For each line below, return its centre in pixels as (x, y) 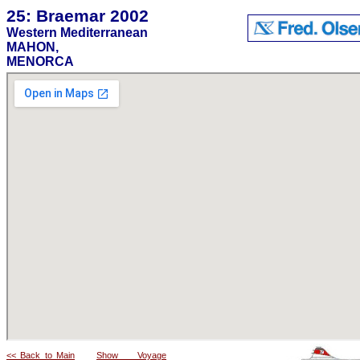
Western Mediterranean (77, 33)
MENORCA (40, 61)
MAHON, (33, 47)
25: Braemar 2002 (78, 16)
